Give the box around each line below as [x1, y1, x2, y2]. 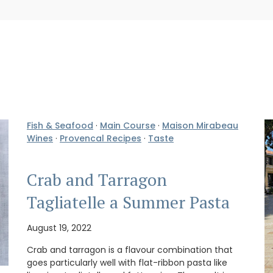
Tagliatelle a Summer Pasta [27, 191, 230, 213]
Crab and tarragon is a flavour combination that [27, 244, 233, 257]
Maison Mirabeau [162, 119, 238, 132]
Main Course [100, 119, 155, 132]
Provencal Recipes [60, 132, 141, 145]
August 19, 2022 [27, 222, 91, 235]
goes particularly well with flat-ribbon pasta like [27, 257, 227, 269]
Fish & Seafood [27, 119, 93, 132]
